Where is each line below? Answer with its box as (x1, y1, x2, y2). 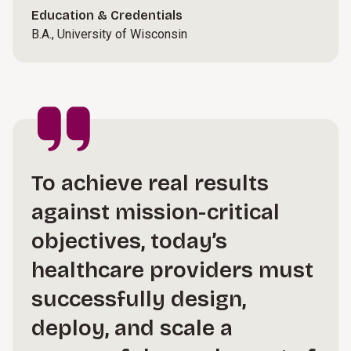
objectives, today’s (31, 228, 227, 255)
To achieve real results (31, 170, 269, 197)
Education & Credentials (31, 8, 183, 23)
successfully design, (31, 286, 246, 313)
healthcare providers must (31, 257, 313, 284)
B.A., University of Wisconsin (31, 27, 187, 42)
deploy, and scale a (31, 315, 233, 342)
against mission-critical (31, 199, 280, 226)
